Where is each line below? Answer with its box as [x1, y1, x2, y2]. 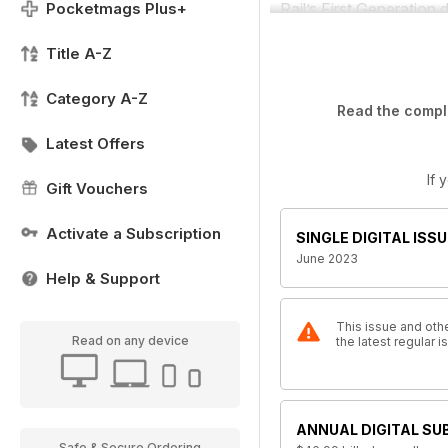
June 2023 [296, 251, 358, 266]
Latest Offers [46, 134, 145, 153]
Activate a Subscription [46, 224, 221, 243]
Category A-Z [46, 89, 148, 108]
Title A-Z [46, 44, 112, 63]
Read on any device [71, 333, 189, 348]
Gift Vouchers [46, 179, 148, 198]
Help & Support [46, 269, 160, 288]
